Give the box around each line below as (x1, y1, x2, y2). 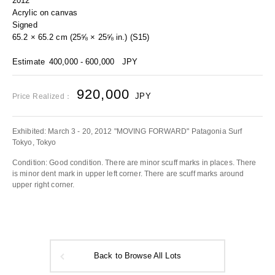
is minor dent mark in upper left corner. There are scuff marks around (12, 170, 244, 177)
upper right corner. (12, 181, 75, 188)
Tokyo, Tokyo (12, 139, 56, 146)
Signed (12, 20, 37, 29)
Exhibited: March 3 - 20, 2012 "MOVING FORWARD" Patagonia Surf (12, 128, 242, 135)
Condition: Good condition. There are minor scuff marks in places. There (12, 159, 257, 166)
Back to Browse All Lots (94, 252, 181, 260)
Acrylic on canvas (12, 8, 78, 17)
